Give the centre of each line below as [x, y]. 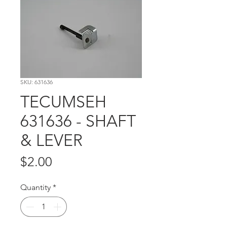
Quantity [35, 187]
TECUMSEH [63, 102]
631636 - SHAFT [78, 121]
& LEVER [51, 141]
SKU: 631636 [36, 82]
